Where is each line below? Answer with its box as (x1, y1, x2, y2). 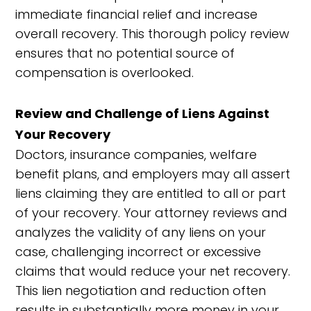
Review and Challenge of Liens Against (15, 105, 270, 122)
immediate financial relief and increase (15, 6, 258, 23)
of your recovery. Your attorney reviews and (15, 204, 288, 221)
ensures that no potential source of (15, 44, 235, 62)
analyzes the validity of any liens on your (15, 224, 267, 241)
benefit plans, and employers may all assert (15, 165, 291, 183)
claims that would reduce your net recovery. (15, 262, 291, 280)
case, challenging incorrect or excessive (15, 243, 262, 260)
